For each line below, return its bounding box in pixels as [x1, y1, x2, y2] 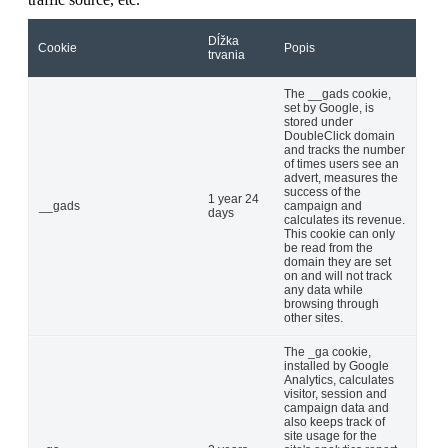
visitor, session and [284, 386, 387, 401]
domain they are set [284, 254, 391, 269]
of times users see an [284, 156, 399, 171]
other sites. [284, 310, 343, 325]
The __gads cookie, [284, 86, 391, 101]
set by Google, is [284, 100, 374, 115]
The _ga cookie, [284, 344, 371, 359]
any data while [284, 282, 363, 297]
